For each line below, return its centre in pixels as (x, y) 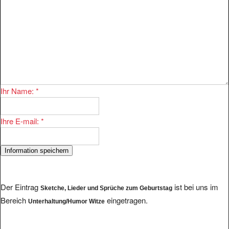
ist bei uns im (195, 187)
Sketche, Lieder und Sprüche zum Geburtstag (106, 188)
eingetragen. (126, 200)
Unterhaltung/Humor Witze (66, 202)
